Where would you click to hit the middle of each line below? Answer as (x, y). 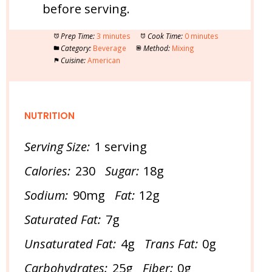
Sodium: (46, 195)
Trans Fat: (171, 244)
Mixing (183, 48)
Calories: (47, 171)
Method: (156, 48)
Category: (76, 48)
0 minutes (201, 36)
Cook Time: (165, 36)
